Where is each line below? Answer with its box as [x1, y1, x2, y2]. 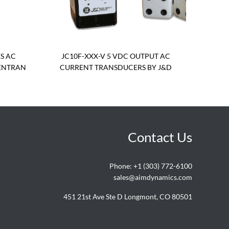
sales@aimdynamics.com [113, 173, 192, 182]
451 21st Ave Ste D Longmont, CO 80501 [63, 192, 192, 201]
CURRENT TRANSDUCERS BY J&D [59, 63, 172, 72]
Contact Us [128, 129, 192, 146]
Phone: [109, 162, 133, 171]
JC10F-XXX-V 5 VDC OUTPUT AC [61, 52, 170, 61]
